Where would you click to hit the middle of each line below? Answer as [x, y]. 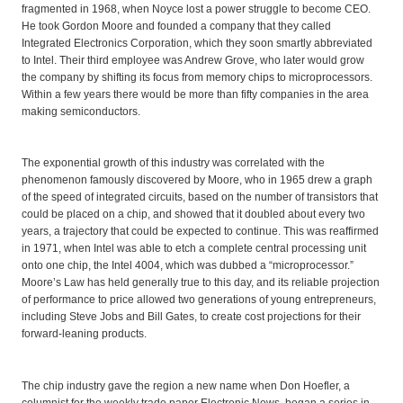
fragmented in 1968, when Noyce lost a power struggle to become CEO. [196, 9]
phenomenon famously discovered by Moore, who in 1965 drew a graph [197, 180]
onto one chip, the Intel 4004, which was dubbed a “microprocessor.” [188, 266]
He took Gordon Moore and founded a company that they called [176, 26]
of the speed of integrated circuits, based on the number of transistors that [200, 197]
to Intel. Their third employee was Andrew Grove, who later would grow [193, 60]
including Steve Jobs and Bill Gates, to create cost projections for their [191, 317]
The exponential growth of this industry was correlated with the [173, 163]
